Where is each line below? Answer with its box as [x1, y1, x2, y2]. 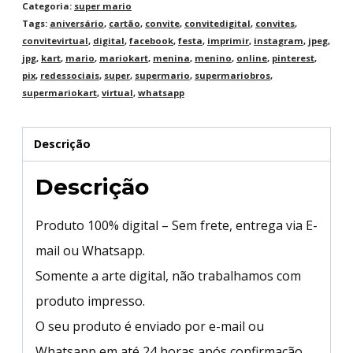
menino [195, 51, 232, 64]
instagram [254, 34, 303, 46]
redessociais [40, 69, 99, 81]
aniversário [50, 17, 104, 29]
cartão [109, 17, 140, 29]
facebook [129, 34, 173, 46]
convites [255, 17, 295, 29]
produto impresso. [35, 292, 145, 310]
